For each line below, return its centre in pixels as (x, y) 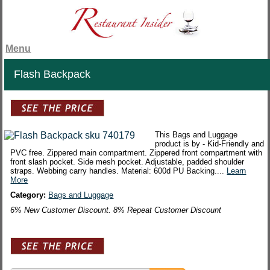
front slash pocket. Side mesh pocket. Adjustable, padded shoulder (127, 162)
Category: (30, 195)
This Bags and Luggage (196, 135)
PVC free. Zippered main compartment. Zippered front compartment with (137, 153)
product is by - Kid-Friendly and (210, 144)
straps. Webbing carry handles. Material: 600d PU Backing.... (119, 171)
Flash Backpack (52, 74)
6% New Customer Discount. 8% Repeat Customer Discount (116, 210)
